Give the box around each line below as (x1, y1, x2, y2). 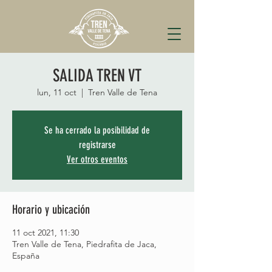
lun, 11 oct (37, 87, 76, 98)
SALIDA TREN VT (53, 66, 141, 86)
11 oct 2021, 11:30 (12, 227, 79, 238)
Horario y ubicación (12, 202, 90, 217)
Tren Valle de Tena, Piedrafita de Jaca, (12, 239, 157, 250)
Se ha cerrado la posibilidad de (44, 124, 150, 136)
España (12, 250, 39, 261)
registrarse (78, 139, 116, 151)
